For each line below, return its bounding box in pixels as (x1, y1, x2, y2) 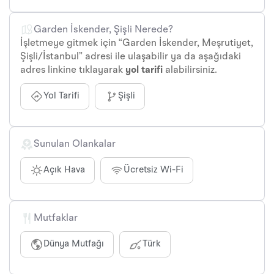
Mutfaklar (34, 213, 78, 224)
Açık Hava (43, 166, 85, 176)
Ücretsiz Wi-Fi (124, 166, 183, 176)
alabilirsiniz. (163, 65, 217, 76)
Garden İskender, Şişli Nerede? (34, 25, 173, 35)
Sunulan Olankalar (34, 139, 116, 150)
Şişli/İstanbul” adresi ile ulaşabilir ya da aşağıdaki (20, 52, 241, 62)
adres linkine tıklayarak (20, 65, 125, 76)
